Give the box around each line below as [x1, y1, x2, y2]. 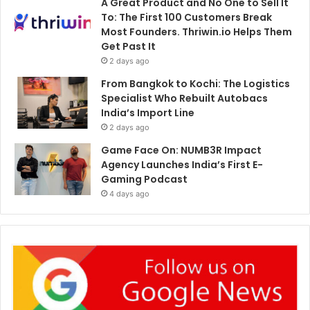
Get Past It [101, 39, 156, 53]
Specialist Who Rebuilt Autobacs [101, 91, 268, 105]
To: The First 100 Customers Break [101, 10, 272, 24]
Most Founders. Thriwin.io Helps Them [101, 24, 292, 39]
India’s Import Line [101, 105, 194, 120]
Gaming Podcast [101, 172, 188, 186]
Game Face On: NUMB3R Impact [101, 143, 262, 157]
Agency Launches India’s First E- [101, 157, 263, 172]
